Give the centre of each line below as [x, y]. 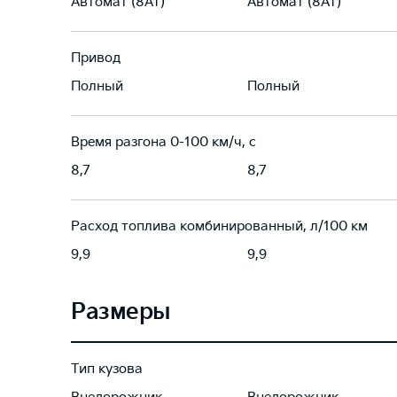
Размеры [121, 312]
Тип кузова [107, 369]
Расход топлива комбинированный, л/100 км [219, 226]
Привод [96, 58]
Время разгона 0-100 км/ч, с [163, 142]
